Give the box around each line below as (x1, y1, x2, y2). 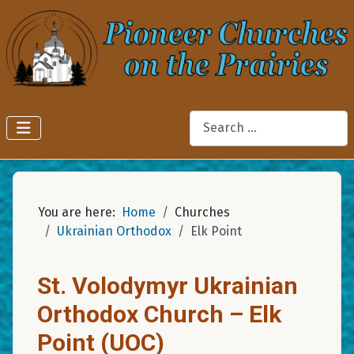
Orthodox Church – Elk (37, 299, 281, 328)
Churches (175, 204, 230, 220)
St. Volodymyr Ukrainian (37, 271, 298, 299)
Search (189, 111, 230, 126)
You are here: (38, 204, 122, 220)
